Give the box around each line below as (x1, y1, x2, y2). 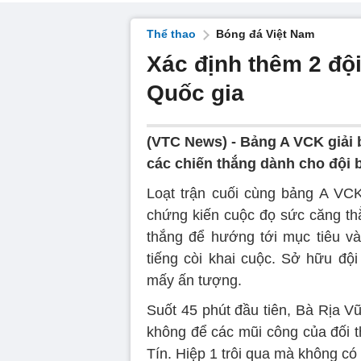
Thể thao (147, 27, 196, 40)
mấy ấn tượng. (147, 272, 242, 288)
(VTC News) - (147, 134, 240, 150)
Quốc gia (147, 81, 244, 106)
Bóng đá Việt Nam (216, 27, 314, 40)
